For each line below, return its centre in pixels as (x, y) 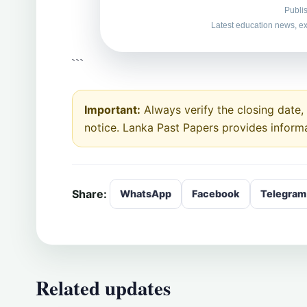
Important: (112, 110)
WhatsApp (146, 194)
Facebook (216, 194)
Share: (89, 194)
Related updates (103, 288)
